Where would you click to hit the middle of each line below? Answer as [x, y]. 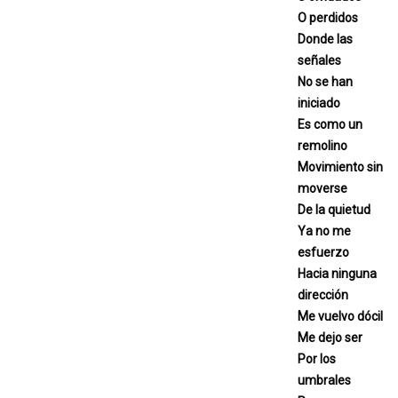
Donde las [325, 39]
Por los [317, 358]
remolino [322, 145]
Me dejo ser [330, 337]
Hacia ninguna [337, 273]
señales [319, 60]
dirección [323, 295]
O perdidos [328, 17]
